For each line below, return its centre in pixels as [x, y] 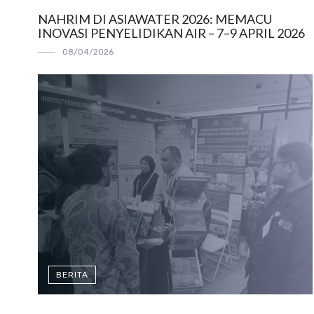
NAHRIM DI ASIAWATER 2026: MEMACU [155, 19]
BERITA [72, 274]
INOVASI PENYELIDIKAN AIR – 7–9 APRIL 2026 [171, 33]
